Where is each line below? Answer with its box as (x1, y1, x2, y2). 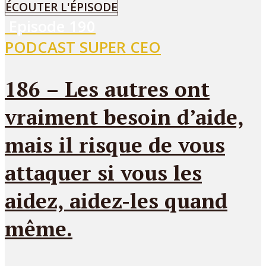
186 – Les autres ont (5, 75, 210, 103)
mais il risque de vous (5, 131, 225, 159)
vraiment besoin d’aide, (5, 103, 244, 131)
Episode (9, 16, 69, 37)
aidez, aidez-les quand (5, 186, 227, 215)
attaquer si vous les (5, 159, 202, 187)
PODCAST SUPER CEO (5, 37, 161, 58)
